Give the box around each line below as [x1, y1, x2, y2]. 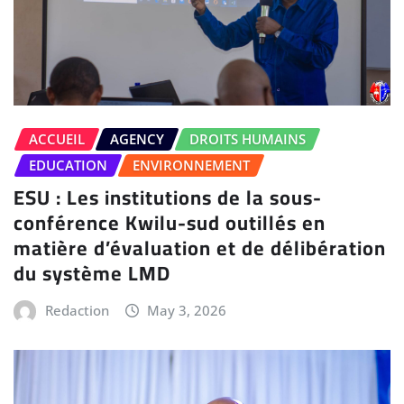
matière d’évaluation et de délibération [14, 229, 386, 268]
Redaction [44, 301, 109, 320]
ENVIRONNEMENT [133, 155, 250, 174]
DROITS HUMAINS [189, 129, 306, 148]
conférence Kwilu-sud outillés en [14, 204, 326, 243]
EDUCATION [29, 155, 107, 174]
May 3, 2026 [147, 301, 227, 320]
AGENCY [110, 129, 164, 148]
